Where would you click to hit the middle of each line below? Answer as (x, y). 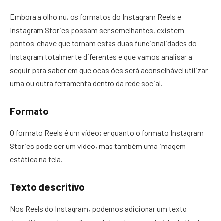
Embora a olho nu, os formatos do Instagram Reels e (95, 17)
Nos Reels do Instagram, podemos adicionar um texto (98, 209)
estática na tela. (36, 159)
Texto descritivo (47, 187)
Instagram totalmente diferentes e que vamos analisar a (101, 57)
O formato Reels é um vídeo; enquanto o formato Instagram (107, 133)
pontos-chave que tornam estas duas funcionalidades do (103, 43)
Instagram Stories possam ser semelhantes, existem (97, 30)
